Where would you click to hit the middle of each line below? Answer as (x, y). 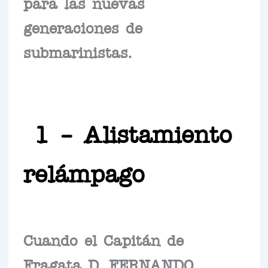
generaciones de (83, 27)
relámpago (84, 172)
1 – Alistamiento (127, 133)
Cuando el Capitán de (103, 240)
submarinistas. (77, 52)
